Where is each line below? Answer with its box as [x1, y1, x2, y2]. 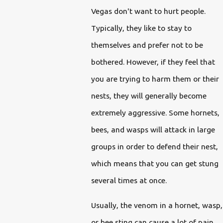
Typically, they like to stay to [91, 23, 192, 33]
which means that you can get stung [91, 159, 219, 168]
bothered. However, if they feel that [91, 57, 215, 67]
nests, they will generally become [91, 91, 207, 101]
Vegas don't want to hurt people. [91, 6, 206, 16]
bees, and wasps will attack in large [91, 125, 215, 134]
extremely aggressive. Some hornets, [91, 108, 220, 117]
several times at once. [91, 176, 167, 185]
